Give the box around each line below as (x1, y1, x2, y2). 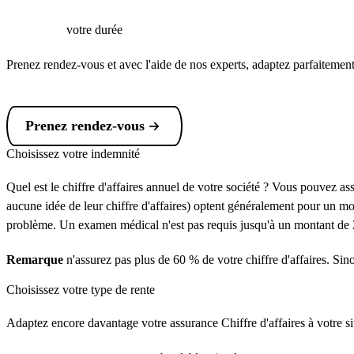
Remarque (6, 253, 66, 266)
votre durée (66, 23, 122, 36)
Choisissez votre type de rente (6, 283, 155, 296)
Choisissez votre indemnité (6, 147, 140, 160)
